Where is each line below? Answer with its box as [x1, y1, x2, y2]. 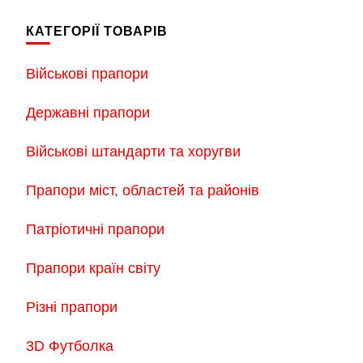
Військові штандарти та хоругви [26, 143, 241, 160]
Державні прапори [26, 105, 150, 122]
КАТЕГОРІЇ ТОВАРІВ [26, 24, 168, 39]
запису [25, 11, 99, 36]
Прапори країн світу [26, 260, 160, 277]
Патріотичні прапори [26, 221, 164, 238]
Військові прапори [26, 66, 148, 83]
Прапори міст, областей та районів [26, 182, 259, 199]
